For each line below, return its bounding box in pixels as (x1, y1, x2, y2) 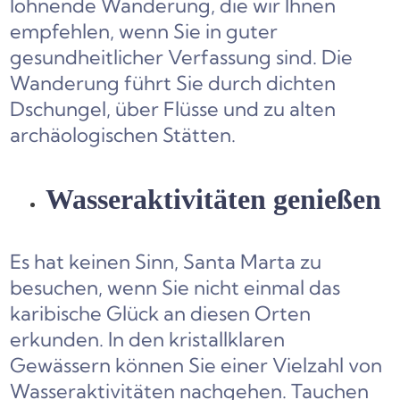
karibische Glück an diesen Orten (10, 301, 312, 326)
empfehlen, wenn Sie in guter (10, 19, 279, 44)
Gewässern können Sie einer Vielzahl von (10, 353, 383, 378)
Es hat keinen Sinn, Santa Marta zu (10, 249, 322, 274)
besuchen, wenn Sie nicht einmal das (10, 275, 341, 300)
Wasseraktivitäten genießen (46, 183, 382, 215)
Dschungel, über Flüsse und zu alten (10, 96, 337, 121)
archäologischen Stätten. (10, 122, 237, 147)
